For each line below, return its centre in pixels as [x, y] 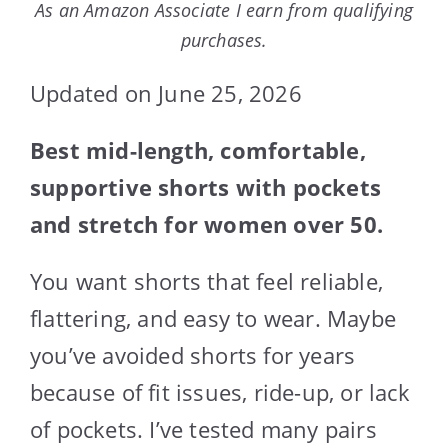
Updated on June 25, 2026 [166, 92]
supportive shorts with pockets [206, 186]
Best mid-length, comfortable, [198, 149]
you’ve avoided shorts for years [193, 354]
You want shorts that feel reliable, [207, 280]
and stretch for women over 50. [207, 223]
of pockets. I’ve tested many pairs [203, 428]
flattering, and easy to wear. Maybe [213, 317]
